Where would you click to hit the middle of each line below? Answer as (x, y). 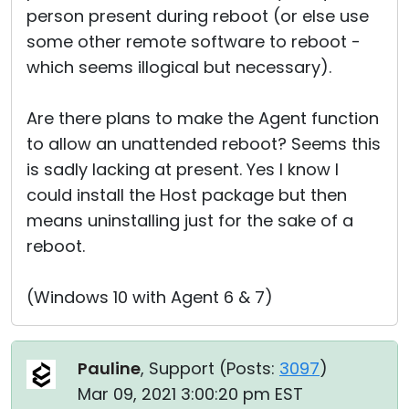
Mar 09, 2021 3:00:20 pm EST (190, 394)
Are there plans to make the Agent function (203, 118)
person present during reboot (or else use (198, 16)
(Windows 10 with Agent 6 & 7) (150, 297)
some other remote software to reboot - (194, 42)
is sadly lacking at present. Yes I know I (183, 169)
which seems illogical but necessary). (179, 67)
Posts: (251, 368)
